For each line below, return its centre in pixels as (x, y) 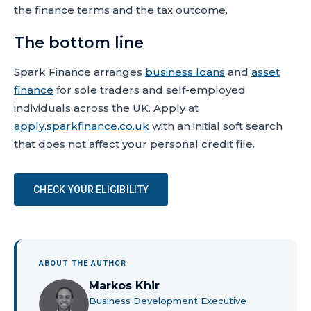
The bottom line (79, 43)
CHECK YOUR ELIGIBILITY (91, 190)
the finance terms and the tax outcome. (121, 10)
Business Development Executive (168, 301)
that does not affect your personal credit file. (134, 144)
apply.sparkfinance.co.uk (82, 126)
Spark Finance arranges (79, 72)
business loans (185, 72)
